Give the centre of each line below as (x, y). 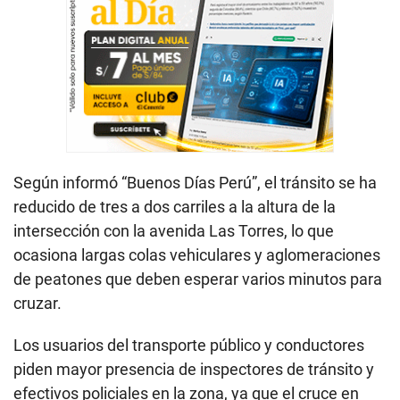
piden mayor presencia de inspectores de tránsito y (194, 369)
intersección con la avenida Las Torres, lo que (174, 230)
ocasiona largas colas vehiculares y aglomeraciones (197, 254)
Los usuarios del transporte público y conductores (189, 345)
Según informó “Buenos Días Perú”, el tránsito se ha (195, 182)
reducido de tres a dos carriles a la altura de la (175, 206)
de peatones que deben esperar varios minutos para (198, 279)
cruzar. (37, 303)
